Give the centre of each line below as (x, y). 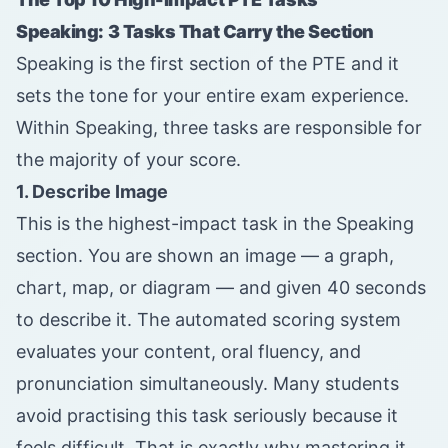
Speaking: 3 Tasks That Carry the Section (195, 32)
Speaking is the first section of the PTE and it (207, 64)
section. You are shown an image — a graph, (205, 256)
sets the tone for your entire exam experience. (212, 96)
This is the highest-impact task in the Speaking (215, 224)
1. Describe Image (92, 192)
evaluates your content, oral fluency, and (188, 352)
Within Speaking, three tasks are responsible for (219, 128)
